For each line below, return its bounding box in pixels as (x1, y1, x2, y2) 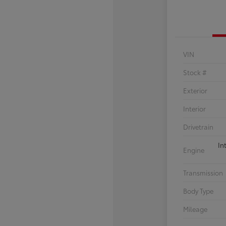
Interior (183, 104, 206, 114)
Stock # (183, 68, 207, 77)
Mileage (183, 204, 207, 214)
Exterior (183, 86, 207, 95)
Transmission (183, 168, 223, 178)
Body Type (183, 186, 213, 196)
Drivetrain (183, 122, 213, 132)
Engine (183, 145, 204, 154)
